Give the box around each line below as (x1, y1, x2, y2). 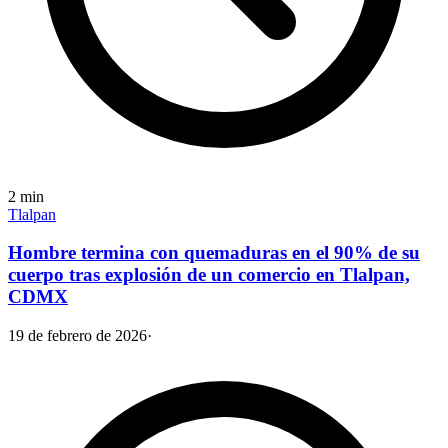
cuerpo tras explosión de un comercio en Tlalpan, (8, 264, 410, 286)
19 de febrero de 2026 (8, 326, 147, 344)
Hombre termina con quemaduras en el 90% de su (8, 242, 420, 264)
